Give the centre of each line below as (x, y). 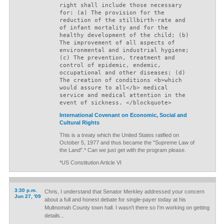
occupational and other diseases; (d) (122, 73)
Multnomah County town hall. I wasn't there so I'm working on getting (127, 207)
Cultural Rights (79, 122)
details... (54, 215)
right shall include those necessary (120, 5)
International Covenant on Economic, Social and (123, 115)
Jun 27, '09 (27, 196)
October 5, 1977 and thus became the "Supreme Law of (127, 142)
